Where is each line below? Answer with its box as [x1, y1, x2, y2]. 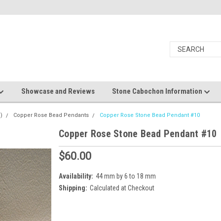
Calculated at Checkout [89, 184, 154, 192]
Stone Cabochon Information [112, 87, 204, 96]
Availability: [59, 172, 93, 180]
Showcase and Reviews [21, 87, 95, 96]
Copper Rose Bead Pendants [13, 112, 89, 118]
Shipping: [59, 184, 87, 192]
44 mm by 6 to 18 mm [95, 172, 156, 180]
